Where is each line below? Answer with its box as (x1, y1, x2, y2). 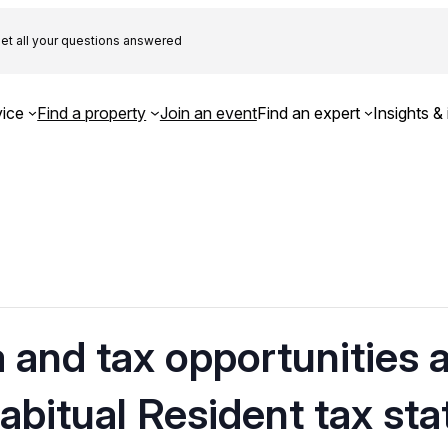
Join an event (159, 102, 257, 123)
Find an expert (256, 102, 360, 123)
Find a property (37, 102, 147, 123)
